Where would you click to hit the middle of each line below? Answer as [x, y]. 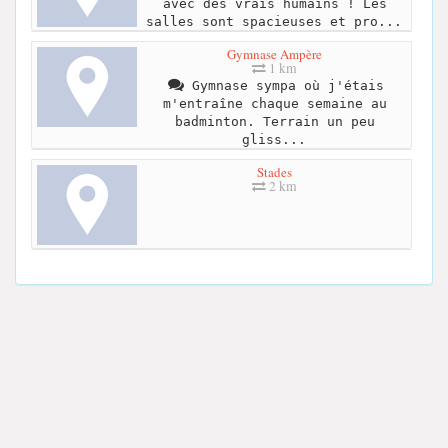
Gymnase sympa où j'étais [283, 85]
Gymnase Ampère [274, 53]
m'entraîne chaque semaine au [274, 103]
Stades [274, 171]
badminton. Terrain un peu [274, 121]
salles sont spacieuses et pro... [273, 21]
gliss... [273, 139]
